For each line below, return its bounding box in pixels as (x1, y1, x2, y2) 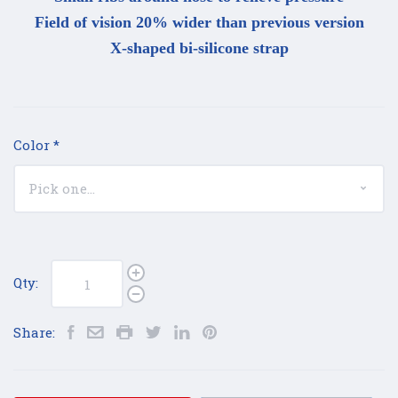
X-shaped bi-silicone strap (109, 39, 289, 58)
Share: (13, 322, 55, 341)
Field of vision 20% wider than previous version (34, 13, 364, 32)
